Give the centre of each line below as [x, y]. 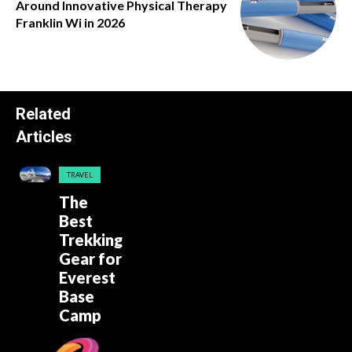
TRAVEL [79, 175]
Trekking [90, 240]
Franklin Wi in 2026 [70, 22]
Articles [44, 137]
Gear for [90, 259]
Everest [87, 278]
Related [43, 114]
